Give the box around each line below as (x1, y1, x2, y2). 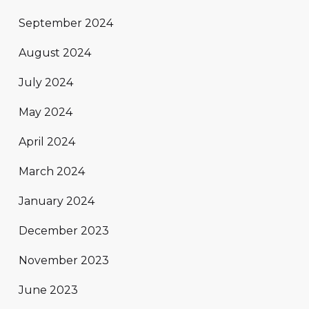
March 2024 (19, 164, 85, 178)
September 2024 (19, 16, 113, 30)
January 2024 (19, 194, 94, 208)
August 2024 (19, 46, 91, 59)
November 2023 (19, 253, 109, 267)
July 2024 (19, 75, 73, 89)
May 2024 (19, 105, 72, 119)
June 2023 (19, 283, 78, 297)
